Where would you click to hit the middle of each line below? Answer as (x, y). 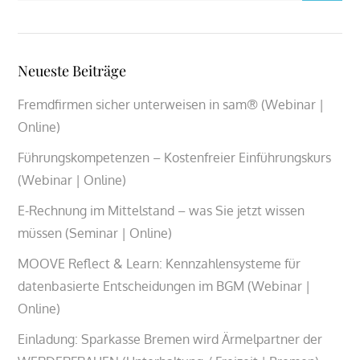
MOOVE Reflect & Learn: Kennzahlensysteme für (160, 263)
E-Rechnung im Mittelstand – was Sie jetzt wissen (162, 210)
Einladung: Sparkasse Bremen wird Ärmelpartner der (170, 339)
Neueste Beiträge (72, 70)
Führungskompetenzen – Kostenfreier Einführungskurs (175, 157)
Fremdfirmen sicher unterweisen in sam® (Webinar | (171, 104)
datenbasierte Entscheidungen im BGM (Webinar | (164, 286)
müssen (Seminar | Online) (95, 233)
